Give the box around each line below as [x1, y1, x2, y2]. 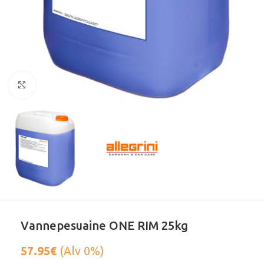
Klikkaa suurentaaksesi [35, 80, 126, 90]
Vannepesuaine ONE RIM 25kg [21, 219, 188, 233]
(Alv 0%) [57, 245, 104, 258]
